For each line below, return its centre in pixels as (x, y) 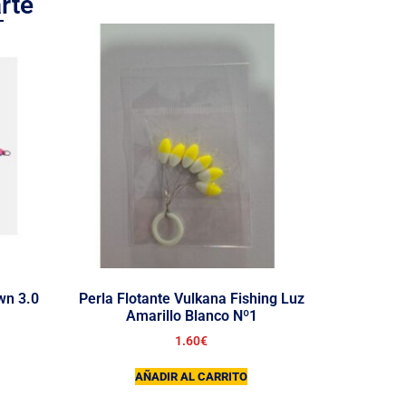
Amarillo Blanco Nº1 (191, 316)
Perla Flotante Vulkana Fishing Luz (191, 299)
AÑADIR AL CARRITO (191, 376)
